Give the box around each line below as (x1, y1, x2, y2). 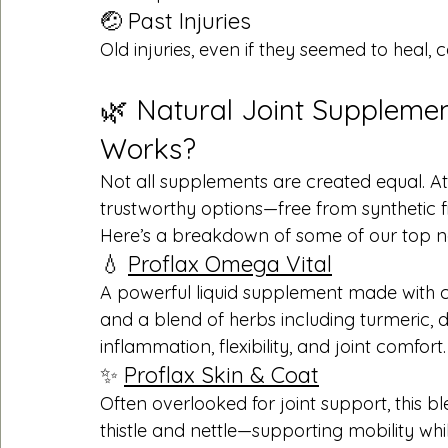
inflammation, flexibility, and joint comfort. (100, 334, 446, 358)
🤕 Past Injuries (100, 6, 251, 35)
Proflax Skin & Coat (124, 360, 319, 389)
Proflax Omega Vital (128, 249, 332, 278)
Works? (100, 130, 196, 166)
